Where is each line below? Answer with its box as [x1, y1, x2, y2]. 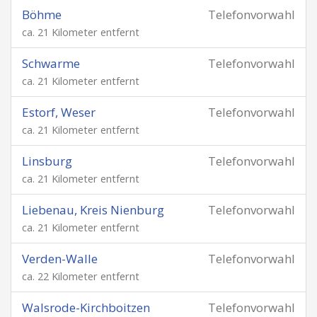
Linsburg [22, 153, 72, 169]
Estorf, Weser [22, 104, 96, 120]
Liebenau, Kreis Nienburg [22, 202, 164, 218]
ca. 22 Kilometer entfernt [22, 270, 139, 283]
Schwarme [22, 55, 80, 71]
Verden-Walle [22, 250, 98, 267]
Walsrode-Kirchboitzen [22, 299, 150, 316]
